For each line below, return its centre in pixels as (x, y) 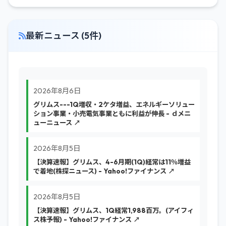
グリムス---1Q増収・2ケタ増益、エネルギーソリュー (114, 104)
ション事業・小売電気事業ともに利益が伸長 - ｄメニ (112, 114)
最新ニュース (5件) (64, 36)
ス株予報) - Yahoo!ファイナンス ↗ (87, 219)
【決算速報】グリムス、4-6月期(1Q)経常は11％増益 (112, 162)
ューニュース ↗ (57, 123)
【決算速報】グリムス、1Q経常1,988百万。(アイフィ (114, 210)
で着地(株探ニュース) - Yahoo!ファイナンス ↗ (104, 171)
